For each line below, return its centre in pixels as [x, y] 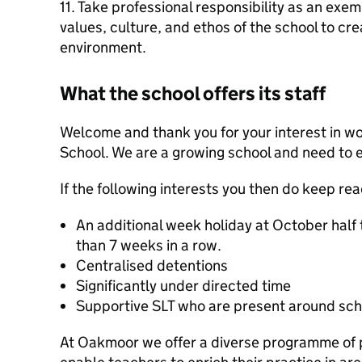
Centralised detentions [152, 265]
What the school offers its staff [193, 93]
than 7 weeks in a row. [149, 245]
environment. [103, 47]
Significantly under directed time [183, 286]
